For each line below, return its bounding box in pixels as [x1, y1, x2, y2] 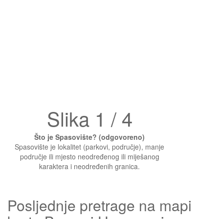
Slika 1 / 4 [46, 104, 132, 132]
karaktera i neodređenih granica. [39, 161, 140, 171]
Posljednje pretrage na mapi [7, 195, 192, 216]
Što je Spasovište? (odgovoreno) [34, 132, 145, 142]
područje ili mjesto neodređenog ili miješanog [20, 152, 159, 161]
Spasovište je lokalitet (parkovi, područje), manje [15, 142, 164, 152]
